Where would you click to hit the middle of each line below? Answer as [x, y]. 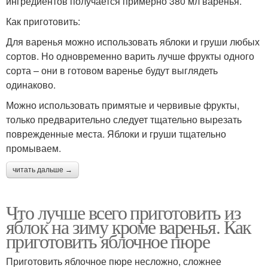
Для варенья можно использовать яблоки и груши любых [133, 42]
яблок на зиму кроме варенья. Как [129, 227]
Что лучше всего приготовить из [123, 212]
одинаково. [31, 85]
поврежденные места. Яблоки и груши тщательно [116, 134]
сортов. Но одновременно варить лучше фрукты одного [130, 56]
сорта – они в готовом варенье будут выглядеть [112, 71]
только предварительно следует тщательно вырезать [124, 120]
